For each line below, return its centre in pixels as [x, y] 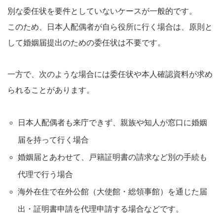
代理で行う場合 [45, 174]
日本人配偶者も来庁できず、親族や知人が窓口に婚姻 [112, 122]
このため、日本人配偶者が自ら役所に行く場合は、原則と [110, 27]
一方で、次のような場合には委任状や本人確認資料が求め [110, 74]
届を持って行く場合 [53, 140]
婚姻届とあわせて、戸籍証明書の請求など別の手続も [112, 157]
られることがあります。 [51, 90]
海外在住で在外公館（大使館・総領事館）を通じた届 [112, 191]
